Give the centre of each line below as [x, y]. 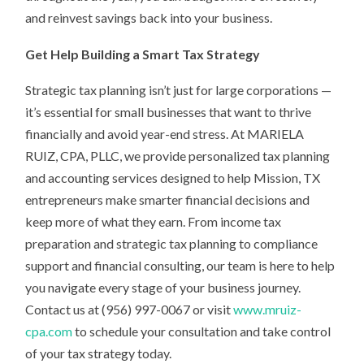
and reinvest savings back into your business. [149, 18]
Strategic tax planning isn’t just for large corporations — [179, 90]
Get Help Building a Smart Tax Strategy [143, 54]
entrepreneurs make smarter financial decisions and [168, 200]
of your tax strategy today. [99, 353]
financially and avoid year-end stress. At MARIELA [165, 134]
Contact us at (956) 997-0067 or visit [130, 310]
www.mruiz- [268, 310]
